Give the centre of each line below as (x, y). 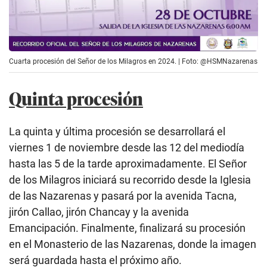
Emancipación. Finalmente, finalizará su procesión (127, 228)
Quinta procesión (76, 98)
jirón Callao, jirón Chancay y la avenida (99, 212)
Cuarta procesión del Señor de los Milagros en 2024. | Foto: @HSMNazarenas (133, 61)
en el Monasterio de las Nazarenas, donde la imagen (133, 244)
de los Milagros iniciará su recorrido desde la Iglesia (130, 179)
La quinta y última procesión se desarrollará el (117, 131)
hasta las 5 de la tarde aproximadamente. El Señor (128, 163)
